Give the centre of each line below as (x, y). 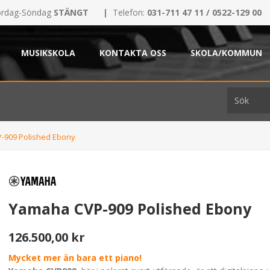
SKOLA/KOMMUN (226, 53)
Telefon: (130, 12)
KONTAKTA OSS (133, 53)
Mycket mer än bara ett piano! (75, 257)
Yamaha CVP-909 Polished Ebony (130, 208)
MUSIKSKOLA (48, 53)
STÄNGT (70, 12)
